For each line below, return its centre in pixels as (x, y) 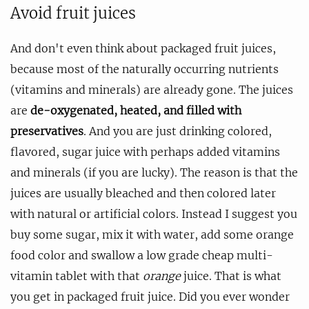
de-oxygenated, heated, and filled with (136, 110)
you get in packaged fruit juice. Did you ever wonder (150, 296)
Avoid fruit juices (73, 13)
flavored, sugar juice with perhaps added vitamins (145, 151)
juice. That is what (231, 276)
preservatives (47, 131)
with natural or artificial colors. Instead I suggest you (154, 213)
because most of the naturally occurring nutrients (144, 69)
